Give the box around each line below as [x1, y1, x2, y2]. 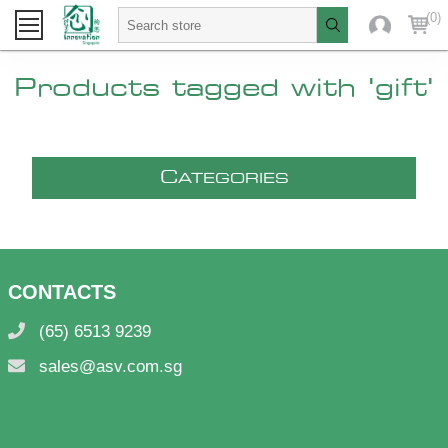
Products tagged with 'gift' [14, 77, 434, 101]
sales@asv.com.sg [39, 357, 182, 376]
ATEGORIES [177, 172, 289, 186]
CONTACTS [8, 281, 116, 303]
